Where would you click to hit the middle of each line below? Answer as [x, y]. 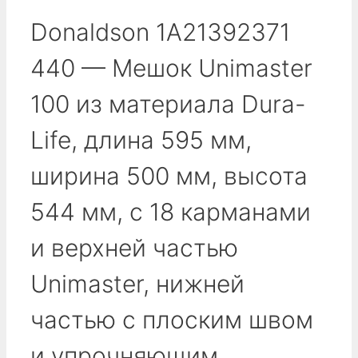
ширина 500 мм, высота [169, 175]
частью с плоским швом [172, 319]
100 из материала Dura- [168, 103]
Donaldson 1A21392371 [160, 32]
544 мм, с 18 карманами [171, 211]
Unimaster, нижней [137, 283]
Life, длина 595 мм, [141, 139]
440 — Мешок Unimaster [171, 68]
